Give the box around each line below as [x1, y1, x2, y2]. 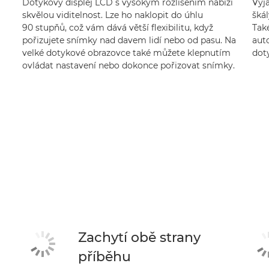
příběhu [77, 249, 131, 265]
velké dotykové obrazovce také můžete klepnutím [22, 47, 231, 58]
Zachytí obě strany [77, 229, 201, 246]
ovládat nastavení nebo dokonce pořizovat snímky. [22, 60, 235, 71]
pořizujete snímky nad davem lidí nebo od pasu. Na [22, 35, 236, 46]
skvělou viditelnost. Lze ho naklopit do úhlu [22, 10, 203, 20]
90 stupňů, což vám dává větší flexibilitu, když [22, 22, 213, 33]
